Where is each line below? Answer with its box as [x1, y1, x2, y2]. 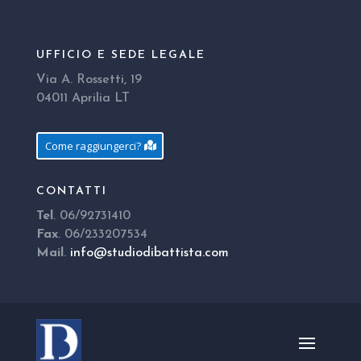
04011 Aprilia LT [35, 92, 130, 106]
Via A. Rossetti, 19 [35, 73, 142, 87]
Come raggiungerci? [44, 139, 141, 154]
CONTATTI [35, 185, 107, 198]
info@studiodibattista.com [69, 247, 229, 260]
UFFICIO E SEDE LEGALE [35, 49, 205, 62]
